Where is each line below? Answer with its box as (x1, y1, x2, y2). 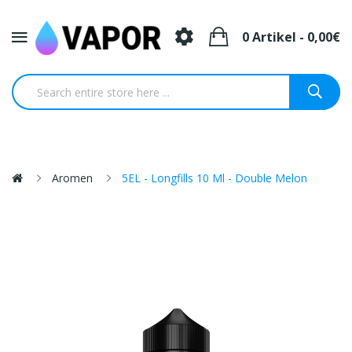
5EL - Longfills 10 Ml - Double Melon (122, 170, 307, 186)
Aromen (52, 170, 93, 186)
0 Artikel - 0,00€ (242, 28, 340, 46)
